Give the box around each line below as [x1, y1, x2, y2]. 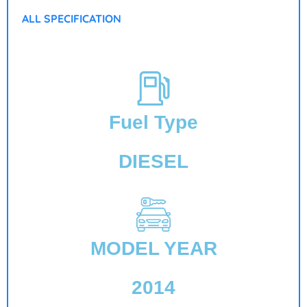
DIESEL [119, 150, 188, 172]
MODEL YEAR [90, 237, 217, 259]
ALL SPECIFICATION [22, 12, 121, 26]
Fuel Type [109, 111, 198, 133]
